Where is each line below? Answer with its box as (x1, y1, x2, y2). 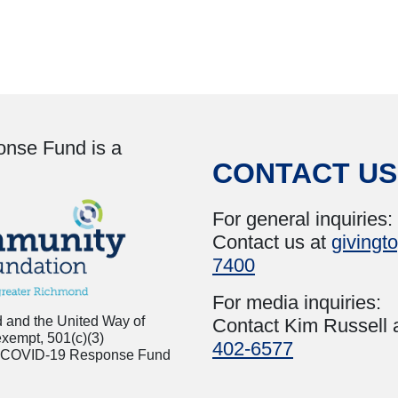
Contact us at (212, 231, 331, 254)
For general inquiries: (212, 208, 393, 231)
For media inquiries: (212, 291, 381, 314)
